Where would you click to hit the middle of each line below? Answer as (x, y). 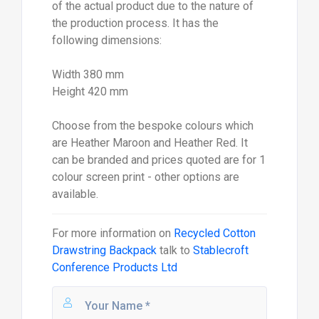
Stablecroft (220, 251)
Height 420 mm (90, 92)
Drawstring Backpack (104, 251)
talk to (174, 251)
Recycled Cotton (214, 234)
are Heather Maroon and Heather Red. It (150, 143)
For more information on (113, 234)
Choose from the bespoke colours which (152, 126)
